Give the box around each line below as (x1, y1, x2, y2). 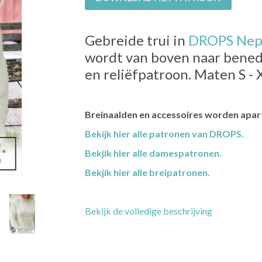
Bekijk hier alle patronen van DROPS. (84, 128, 244, 140)
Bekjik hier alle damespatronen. (84, 147, 222, 159)
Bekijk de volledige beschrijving (84, 205, 212, 217)
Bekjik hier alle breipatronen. (84, 167, 210, 178)
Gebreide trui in (84, 32, 188, 49)
